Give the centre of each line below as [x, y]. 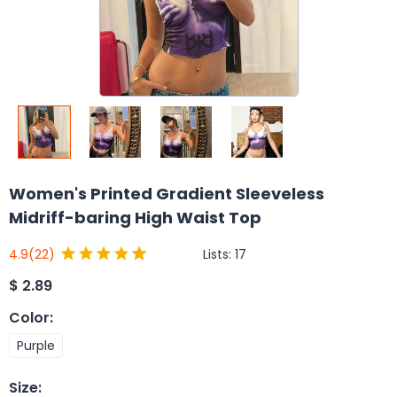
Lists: [219, 254]
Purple [36, 345]
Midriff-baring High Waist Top [135, 218]
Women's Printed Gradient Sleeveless [167, 194]
